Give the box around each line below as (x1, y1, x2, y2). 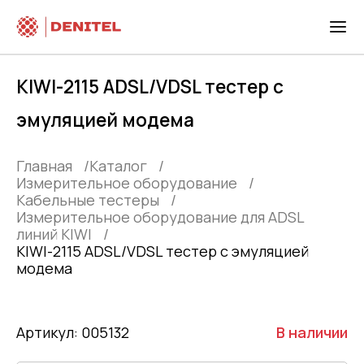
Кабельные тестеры (16, 190, 159, 210)
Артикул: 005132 (16, 323, 129, 343)
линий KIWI (16, 224, 92, 245)
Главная (16, 156, 72, 176)
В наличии (276, 323, 348, 343)
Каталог (89, 156, 147, 176)
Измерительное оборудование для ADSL (16, 207, 304, 227)
